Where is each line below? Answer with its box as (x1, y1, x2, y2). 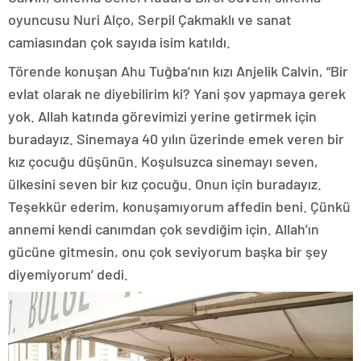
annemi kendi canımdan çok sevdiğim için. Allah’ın (8, 220, 319, 238)
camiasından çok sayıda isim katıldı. (8, 33, 230, 51)
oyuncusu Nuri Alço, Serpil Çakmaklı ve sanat (8, 10, 292, 28)
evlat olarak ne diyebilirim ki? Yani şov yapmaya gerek (8, 85, 346, 102)
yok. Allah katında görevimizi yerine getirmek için (8, 107, 317, 125)
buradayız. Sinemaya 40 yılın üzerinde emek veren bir (8, 130, 344, 147)
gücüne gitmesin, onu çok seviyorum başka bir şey (8, 243, 328, 260)
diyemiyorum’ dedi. (8, 265, 128, 283)
